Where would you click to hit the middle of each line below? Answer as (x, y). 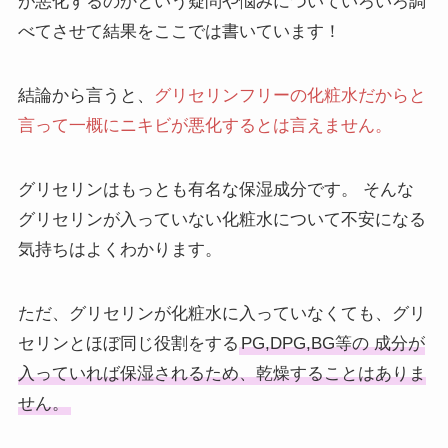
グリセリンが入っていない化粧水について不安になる (221, 219)
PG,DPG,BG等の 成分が (332, 343)
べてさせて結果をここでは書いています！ (179, 31)
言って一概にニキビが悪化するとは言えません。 (204, 125)
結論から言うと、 (85, 95)
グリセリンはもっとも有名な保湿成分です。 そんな (215, 189)
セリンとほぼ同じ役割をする (128, 343)
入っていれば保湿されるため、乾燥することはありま (221, 373)
